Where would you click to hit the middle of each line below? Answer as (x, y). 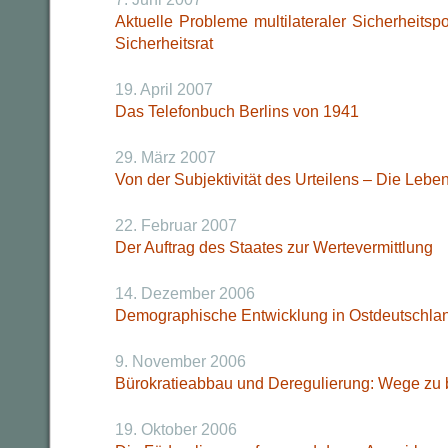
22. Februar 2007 (176, 225)
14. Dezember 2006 (185, 293)
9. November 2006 (180, 361)
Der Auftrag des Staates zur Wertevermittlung (274, 247)
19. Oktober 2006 (176, 429)
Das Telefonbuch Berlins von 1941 (237, 111)
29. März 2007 (165, 157)
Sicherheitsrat (164, 43)
